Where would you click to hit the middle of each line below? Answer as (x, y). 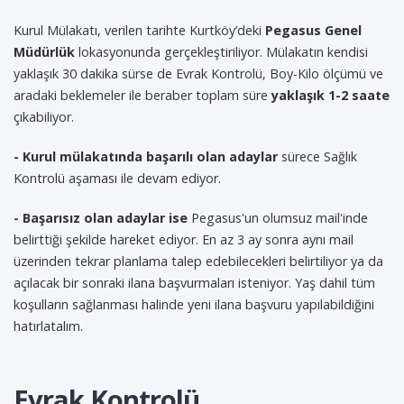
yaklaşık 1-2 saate (331, 95)
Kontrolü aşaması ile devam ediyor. (117, 178)
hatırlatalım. (48, 326)
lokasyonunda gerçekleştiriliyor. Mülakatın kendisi (221, 52)
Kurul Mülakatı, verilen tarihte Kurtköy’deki (139, 30)
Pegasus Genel (313, 30)
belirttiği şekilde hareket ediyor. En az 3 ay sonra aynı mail (184, 239)
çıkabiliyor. (44, 117)
